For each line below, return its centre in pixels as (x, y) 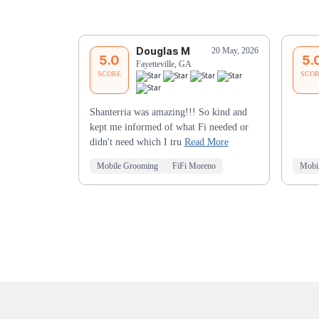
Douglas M (163, 51)
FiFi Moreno (194, 166)
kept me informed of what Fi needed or (169, 127)
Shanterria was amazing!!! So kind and (168, 112)
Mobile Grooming (127, 166)
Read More (206, 142)
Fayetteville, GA (163, 64)
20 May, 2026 (235, 51)
